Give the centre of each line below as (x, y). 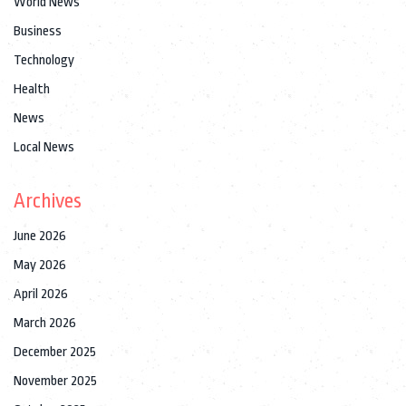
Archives (48, 201)
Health (32, 89)
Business (38, 31)
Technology (44, 60)
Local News (44, 147)
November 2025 (55, 381)
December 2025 (55, 352)
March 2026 (45, 323)
